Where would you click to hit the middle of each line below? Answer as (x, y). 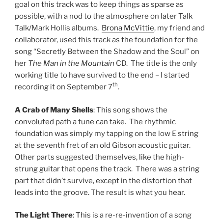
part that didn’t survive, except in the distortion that (103, 180)
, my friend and (179, 28)
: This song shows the (130, 110)
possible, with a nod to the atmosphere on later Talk (104, 16)
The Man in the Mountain (71, 63)
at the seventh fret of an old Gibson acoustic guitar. (103, 145)
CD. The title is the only (156, 63)
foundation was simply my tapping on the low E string (107, 133)
